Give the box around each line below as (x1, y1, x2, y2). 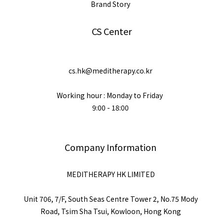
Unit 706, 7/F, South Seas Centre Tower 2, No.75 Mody (23, 194, 198, 204)
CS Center (89, 25, 132, 37)
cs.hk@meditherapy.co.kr (69, 66, 152, 75)
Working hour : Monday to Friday (57, 90, 164, 100)
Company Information (65, 141, 156, 153)
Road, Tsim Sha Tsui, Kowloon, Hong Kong (40, 206, 181, 216)
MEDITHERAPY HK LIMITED (66, 169, 155, 179)
